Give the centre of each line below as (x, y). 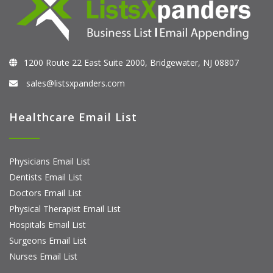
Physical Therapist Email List (65, 208)
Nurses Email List (43, 256)
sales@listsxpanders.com (74, 83)
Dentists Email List (46, 177)
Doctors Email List (45, 193)
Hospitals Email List (48, 224)
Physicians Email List (50, 161)
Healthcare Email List (73, 117)
